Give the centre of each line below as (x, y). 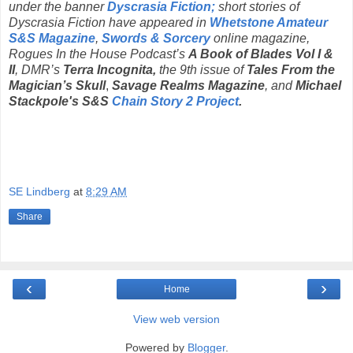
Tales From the (291, 69)
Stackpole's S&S (60, 101)
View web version (176, 319)
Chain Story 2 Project (175, 101)
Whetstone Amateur (269, 22)
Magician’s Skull (57, 85)
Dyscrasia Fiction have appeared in (109, 22)
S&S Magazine (52, 38)
